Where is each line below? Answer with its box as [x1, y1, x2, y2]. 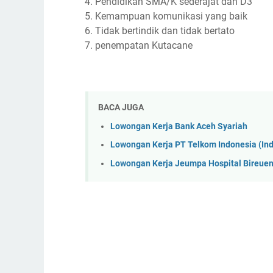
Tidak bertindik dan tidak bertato [95, 25, 235, 37]
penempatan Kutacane [95, 40, 193, 51]
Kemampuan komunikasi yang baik [95, 10, 247, 22]
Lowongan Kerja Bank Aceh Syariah [110, 121, 247, 132]
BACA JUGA [98, 102, 144, 113]
